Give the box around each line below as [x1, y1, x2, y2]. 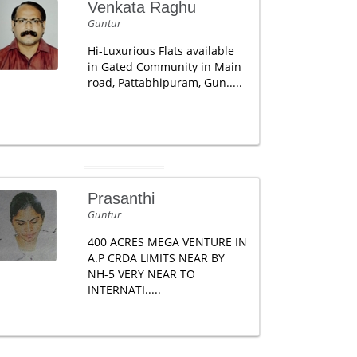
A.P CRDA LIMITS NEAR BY [87, 250, 225, 265]
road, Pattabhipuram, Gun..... [87, 75, 242, 90]
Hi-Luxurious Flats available [87, 43, 234, 58]
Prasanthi [87, 190, 155, 207]
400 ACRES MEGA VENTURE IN [87, 234, 247, 249]
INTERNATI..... [87, 282, 161, 297]
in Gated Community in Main [87, 59, 241, 74]
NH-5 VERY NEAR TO [87, 266, 195, 281]
